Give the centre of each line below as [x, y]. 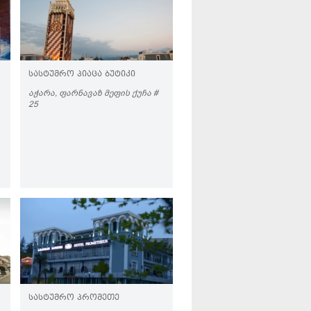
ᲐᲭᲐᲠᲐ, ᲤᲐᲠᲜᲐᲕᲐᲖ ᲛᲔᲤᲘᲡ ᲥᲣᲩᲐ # [93, 93]
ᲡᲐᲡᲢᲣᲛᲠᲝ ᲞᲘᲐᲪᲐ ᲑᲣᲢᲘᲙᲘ [82, 75]
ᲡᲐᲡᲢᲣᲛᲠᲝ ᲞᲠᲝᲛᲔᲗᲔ [74, 298]
